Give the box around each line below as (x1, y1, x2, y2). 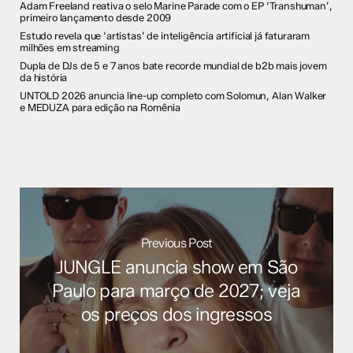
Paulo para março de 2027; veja (52, 280, 301, 303)
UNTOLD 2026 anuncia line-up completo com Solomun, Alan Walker (20, 90, 327, 102)
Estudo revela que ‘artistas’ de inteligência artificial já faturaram (20, 30, 310, 43)
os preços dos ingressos (80, 303, 273, 326)
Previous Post (140, 236, 213, 251)
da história (20, 72, 68, 84)
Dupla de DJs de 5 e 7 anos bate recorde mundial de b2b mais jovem (20, 60, 327, 72)
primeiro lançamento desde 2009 (20, 12, 172, 24)
